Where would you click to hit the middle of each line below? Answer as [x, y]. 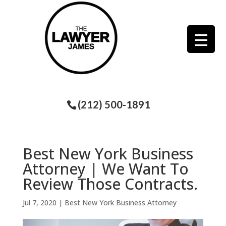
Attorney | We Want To [105, 168]
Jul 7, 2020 [39, 202]
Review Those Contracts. [110, 184]
